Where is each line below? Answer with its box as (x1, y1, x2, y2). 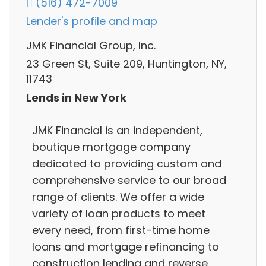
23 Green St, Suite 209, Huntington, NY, (26, 56, 227, 72)
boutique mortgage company (32, 139, 191, 154)
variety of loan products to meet (32, 205, 205, 221)
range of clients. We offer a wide (32, 189, 204, 204)
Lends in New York (26, 90, 126, 105)
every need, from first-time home (32, 222, 210, 237)
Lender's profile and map (26, 14, 157, 29)
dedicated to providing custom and (32, 156, 221, 171)
